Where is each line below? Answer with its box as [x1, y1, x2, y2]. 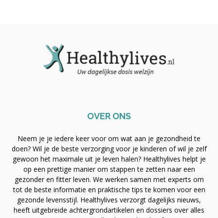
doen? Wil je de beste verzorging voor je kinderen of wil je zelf [11, 144, 207, 153]
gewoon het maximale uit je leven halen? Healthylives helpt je [12, 154, 206, 163]
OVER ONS [87, 110, 131, 121]
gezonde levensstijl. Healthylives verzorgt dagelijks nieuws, [17, 195, 201, 204]
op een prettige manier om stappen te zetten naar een [23, 164, 195, 174]
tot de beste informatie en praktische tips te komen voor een [13, 184, 205, 194]
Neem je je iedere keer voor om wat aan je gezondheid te [18, 133, 200, 143]
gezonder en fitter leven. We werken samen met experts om [14, 174, 204, 184]
